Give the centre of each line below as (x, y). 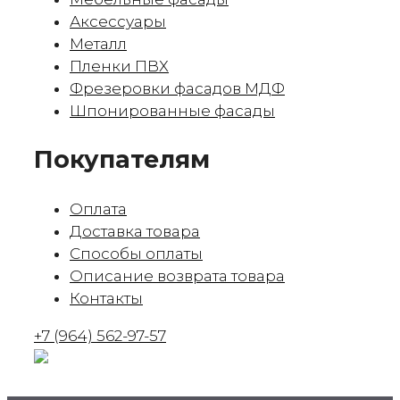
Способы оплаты (136, 253)
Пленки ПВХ (119, 66)
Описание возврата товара (177, 275)
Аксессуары (118, 21)
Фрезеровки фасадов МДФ (177, 88)
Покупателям (122, 160)
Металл (98, 43)
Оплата (98, 208)
